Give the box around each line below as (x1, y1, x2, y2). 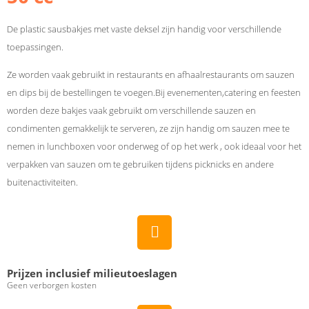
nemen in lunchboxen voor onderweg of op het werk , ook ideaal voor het (7, 140, 301, 153)
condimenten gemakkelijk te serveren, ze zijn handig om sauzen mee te (7, 122, 290, 135)
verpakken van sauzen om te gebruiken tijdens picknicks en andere (7, 158, 274, 171)
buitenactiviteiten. (7, 176, 78, 189)
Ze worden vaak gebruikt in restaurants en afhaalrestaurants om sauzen (7, 68, 295, 81)
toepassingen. (7, 40, 63, 53)
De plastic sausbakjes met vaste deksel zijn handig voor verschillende (7, 22, 281, 35)
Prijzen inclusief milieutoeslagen (7, 266, 177, 280)
